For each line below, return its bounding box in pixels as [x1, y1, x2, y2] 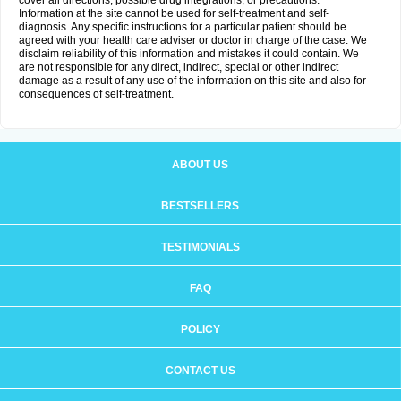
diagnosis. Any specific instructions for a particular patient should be [19, 21, 346, 33]
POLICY [180, 323, 220, 336]
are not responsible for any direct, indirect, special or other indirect [19, 61, 338, 73]
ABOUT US [172, 158, 228, 171]
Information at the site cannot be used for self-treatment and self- [19, 7, 329, 20]
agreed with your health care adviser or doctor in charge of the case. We [19, 34, 367, 47]
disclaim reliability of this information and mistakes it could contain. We [19, 47, 359, 60]
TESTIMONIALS [160, 241, 240, 253]
